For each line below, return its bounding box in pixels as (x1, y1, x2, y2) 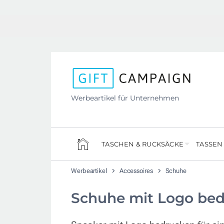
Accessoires (119, 167, 154, 175)
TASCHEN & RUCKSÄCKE (101, 140, 183, 148)
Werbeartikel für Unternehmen (71, 93, 179, 102)
